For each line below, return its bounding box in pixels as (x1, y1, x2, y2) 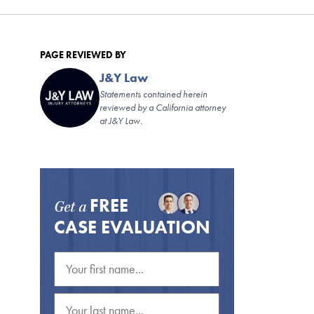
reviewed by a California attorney (99, 102, 226, 114)
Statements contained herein (99, 88, 207, 100)
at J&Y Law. (99, 115, 142, 127)
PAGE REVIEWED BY (39, 49, 126, 61)
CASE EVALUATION (53, 216, 210, 238)
